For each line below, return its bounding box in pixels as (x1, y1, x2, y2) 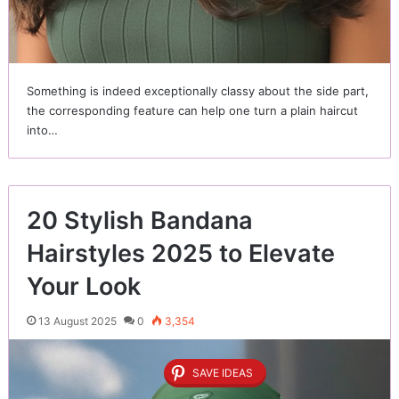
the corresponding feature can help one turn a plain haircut (26, 103, 358, 118)
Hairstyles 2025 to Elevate (26, 239, 335, 269)
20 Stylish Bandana (26, 206, 253, 236)
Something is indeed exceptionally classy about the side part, (26, 84, 369, 99)
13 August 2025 (37, 314, 117, 329)
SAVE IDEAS (192, 366, 253, 380)
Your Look (26, 272, 141, 302)
